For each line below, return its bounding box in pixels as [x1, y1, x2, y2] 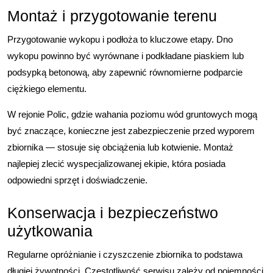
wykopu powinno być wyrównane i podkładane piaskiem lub [7, 51, 244, 61]
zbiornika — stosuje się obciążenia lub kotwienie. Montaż [7, 142, 233, 152]
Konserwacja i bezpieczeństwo [7, 204, 218, 221]
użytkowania [7, 222, 93, 239]
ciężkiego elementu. [7, 83, 87, 94]
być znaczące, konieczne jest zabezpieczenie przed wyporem [7, 126, 255, 136]
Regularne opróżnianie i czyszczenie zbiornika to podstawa [7, 249, 243, 260]
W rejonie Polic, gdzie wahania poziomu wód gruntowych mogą [7, 109, 257, 119]
